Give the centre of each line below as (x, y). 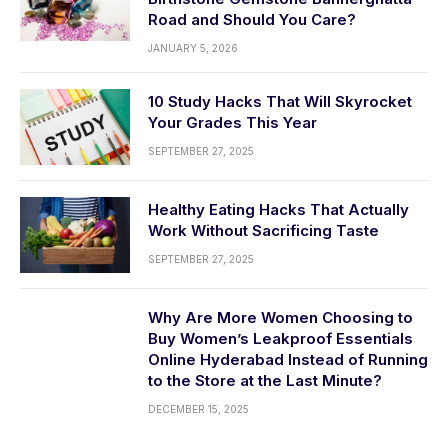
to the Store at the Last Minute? (265, 381)
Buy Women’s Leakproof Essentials (280, 339)
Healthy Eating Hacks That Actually (278, 210)
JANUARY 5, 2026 (193, 48)
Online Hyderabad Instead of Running (288, 360)
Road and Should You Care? (252, 20)
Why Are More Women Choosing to (280, 318)
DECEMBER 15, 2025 (198, 409)
